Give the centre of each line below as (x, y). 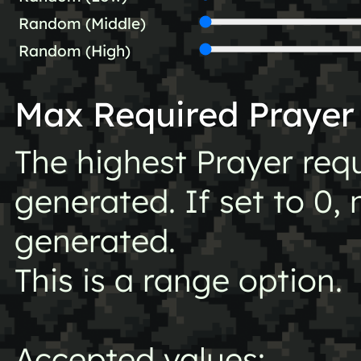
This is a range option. (178, 280)
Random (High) (74, 51)
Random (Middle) (82, 24)
